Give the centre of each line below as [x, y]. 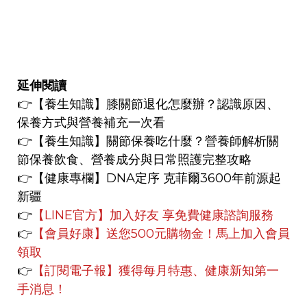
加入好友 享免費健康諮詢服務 [192, 216]
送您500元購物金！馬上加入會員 [198, 234]
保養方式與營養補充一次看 [91, 123]
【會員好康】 [69, 234]
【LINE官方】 [71, 216]
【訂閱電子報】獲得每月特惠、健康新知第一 [156, 271]
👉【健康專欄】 [62, 179]
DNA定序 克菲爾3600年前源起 [194, 179]
